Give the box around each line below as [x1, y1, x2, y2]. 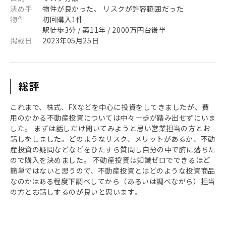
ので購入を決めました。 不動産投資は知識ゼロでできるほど [10, 155, 210, 165]
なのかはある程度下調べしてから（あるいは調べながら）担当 [10, 176, 215, 186]
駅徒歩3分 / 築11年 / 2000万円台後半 [42, 25, 166, 35]
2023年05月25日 [42, 35, 99, 45]
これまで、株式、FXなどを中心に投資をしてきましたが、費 [10, 102, 209, 112]
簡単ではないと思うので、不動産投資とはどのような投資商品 [10, 165, 215, 176]
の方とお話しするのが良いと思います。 [10, 187, 142, 197]
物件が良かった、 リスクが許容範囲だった [42, 4, 184, 14]
